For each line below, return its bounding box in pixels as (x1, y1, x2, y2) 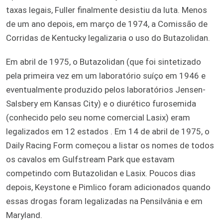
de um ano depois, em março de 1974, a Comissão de (6, 18, 208, 29)
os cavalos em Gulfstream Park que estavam (6, 154, 175, 164)
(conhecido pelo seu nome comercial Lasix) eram (6, 112, 190, 122)
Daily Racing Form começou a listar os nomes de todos (6, 140, 214, 150)
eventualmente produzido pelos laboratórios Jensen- (6, 84, 206, 95)
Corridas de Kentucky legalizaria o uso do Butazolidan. (6, 32, 210, 43)
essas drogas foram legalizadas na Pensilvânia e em (6, 196, 203, 206)
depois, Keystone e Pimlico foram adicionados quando (6, 182, 211, 192)
